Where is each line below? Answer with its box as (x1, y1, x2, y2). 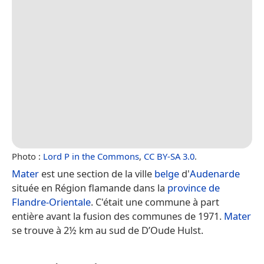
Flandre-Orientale (12, 194, 91, 209)
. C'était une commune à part (91, 194, 219, 209)
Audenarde (190, 166, 240, 180)
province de (167, 180, 220, 194)
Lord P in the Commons (43, 150, 139, 162)
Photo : (12, 150, 43, 162)
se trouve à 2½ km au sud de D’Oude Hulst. (12, 223, 203, 237)
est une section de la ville (39, 166, 154, 180)
